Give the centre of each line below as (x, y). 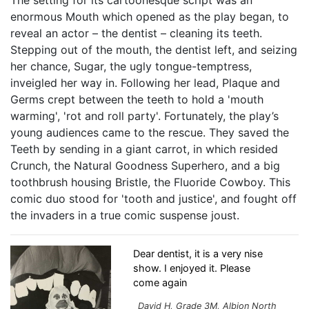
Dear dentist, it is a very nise (198, 253)
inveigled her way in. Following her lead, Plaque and (145, 82)
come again (160, 282)
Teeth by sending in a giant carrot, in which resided (144, 149)
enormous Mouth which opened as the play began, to (150, 16)
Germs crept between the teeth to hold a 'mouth (137, 99)
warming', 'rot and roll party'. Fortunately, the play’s (144, 116)
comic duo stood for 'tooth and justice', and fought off (153, 198)
